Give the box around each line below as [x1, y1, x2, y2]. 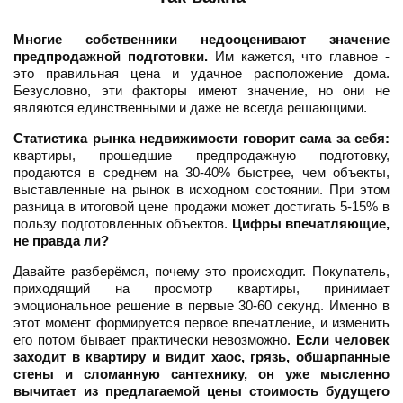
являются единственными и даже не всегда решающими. [13, 100, 367, 116]
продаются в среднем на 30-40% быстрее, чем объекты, [13, 165, 390, 181]
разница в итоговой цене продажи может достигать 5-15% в [13, 199, 390, 215]
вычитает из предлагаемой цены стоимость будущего [13, 383, 390, 399]
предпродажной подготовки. [13, 49, 208, 65]
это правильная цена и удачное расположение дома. [13, 66, 390, 82]
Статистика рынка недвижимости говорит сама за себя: [13, 130, 390, 147]
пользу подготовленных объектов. [13, 216, 232, 232]
